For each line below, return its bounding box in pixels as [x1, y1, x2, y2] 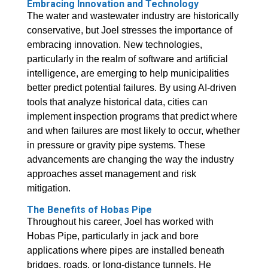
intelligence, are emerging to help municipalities [26, 68, 229, 79]
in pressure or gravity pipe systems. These [26, 140, 205, 151]
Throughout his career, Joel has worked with [26, 217, 214, 227]
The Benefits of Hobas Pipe [26, 204, 152, 216]
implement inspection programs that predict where [26, 111, 237, 122]
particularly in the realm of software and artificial [26, 54, 228, 65]
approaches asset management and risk [26, 169, 196, 179]
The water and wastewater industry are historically [26, 11, 239, 22]
